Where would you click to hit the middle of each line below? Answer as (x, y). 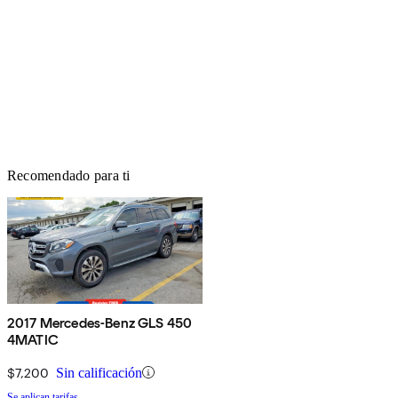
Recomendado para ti (69, 175)
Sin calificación (99, 372)
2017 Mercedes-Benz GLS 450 (100, 322)
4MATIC (33, 339)
